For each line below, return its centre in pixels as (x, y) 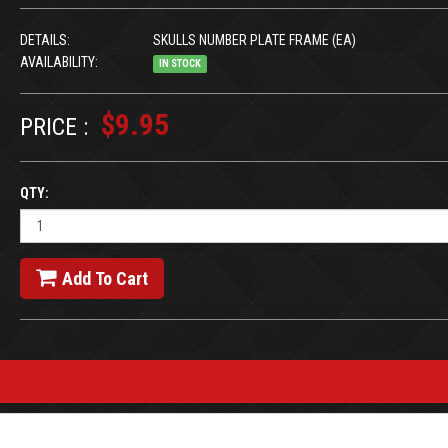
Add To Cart (104, 278)
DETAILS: (44, 40)
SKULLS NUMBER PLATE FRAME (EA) (252, 40)
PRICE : (53, 127)
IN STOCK (179, 63)
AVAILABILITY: (58, 62)
